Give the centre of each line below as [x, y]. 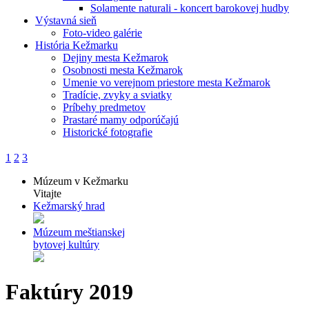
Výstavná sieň [66, 20]
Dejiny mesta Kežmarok [116, 58]
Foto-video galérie [102, 33]
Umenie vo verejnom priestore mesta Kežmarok [167, 82]
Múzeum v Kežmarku [81, 181]
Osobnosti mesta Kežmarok [123, 70]
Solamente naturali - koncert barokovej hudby [190, 8]
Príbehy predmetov [104, 107]
